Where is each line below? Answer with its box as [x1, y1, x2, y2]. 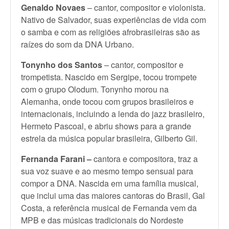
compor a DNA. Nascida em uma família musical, [21, 177, 198, 189]
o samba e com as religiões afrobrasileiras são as [21, 26, 200, 38]
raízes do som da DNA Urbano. [21, 38, 134, 50]
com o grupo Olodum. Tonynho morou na [21, 83, 169, 95]
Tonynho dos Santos [21, 59, 102, 71]
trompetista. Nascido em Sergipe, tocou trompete [21, 71, 197, 83]
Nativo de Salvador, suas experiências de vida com [21, 14, 206, 26]
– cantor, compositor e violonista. [85, 2, 205, 13]
